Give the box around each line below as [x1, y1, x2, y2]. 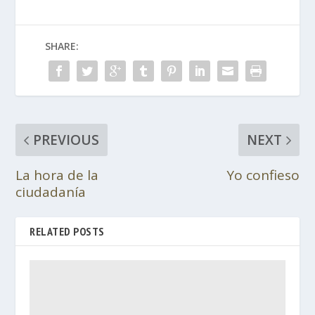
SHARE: [45, 39, 79, 53]
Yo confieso [226, 165, 300, 184]
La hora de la [15, 165, 99, 184]
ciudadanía [15, 182, 86, 201]
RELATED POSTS [30, 224, 105, 238]
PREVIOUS [33, 130, 100, 149]
